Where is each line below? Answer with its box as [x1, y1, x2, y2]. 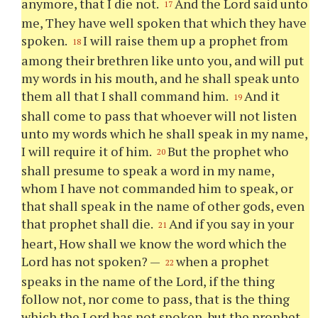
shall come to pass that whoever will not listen [21, 106, 297, 124]
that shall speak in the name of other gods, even [21, 197, 305, 215]
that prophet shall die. [21, 215, 156, 233]
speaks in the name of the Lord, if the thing [21, 272, 275, 290]
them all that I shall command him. [21, 87, 231, 104]
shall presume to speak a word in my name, [21, 162, 275, 180]
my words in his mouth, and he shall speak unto [21, 70, 300, 87]
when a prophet [176, 252, 270, 270]
